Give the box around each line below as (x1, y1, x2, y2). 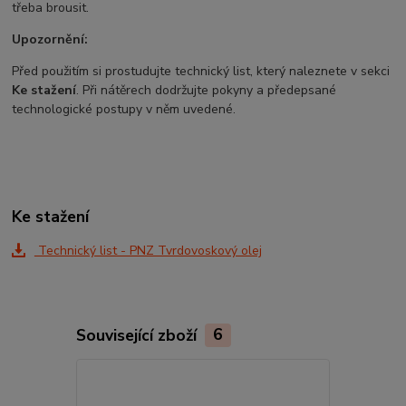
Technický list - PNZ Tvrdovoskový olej (34, 241, 262, 259)
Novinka (343, 372, 380, 385)
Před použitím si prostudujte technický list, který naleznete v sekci (12, 63, 391, 81)
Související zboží (75, 324, 201, 346)
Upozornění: (12, 31, 89, 49)
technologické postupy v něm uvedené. (12, 101, 237, 119)
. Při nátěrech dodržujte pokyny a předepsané (76, 82, 337, 100)
